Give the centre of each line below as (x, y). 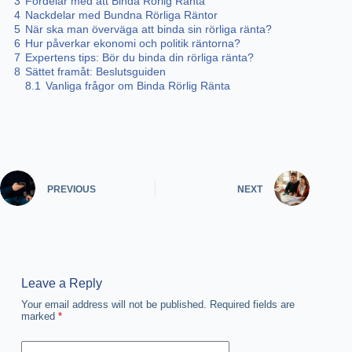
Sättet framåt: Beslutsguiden (95, 72)
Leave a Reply (61, 284)
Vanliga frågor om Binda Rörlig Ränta (138, 86)
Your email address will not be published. (114, 305)
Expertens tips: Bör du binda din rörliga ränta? (139, 58)
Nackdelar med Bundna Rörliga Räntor (121, 15)
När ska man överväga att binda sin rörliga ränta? (148, 29)
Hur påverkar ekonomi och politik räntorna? (133, 44)
